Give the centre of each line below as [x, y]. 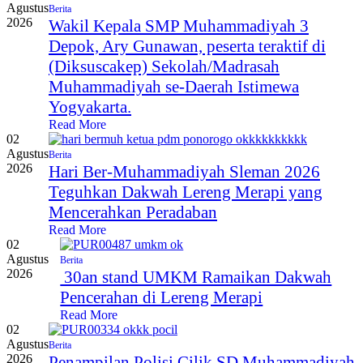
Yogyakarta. [90, 107]
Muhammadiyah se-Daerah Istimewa [174, 87]
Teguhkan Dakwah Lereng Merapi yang [186, 192]
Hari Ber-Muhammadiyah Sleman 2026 [184, 172]
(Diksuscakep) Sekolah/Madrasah [164, 67]
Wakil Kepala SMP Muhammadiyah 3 [179, 26]
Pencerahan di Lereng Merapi [162, 298]
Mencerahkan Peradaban [133, 213]
